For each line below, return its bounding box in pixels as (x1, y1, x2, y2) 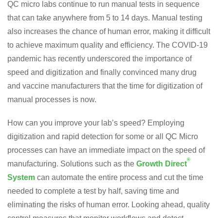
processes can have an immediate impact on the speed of (7, 145, 205, 154)
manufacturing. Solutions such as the (7, 159, 136, 168)
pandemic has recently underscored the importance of (7, 54, 192, 63)
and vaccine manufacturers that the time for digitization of (7, 81, 202, 90)
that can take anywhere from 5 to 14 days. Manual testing (7, 13, 202, 22)
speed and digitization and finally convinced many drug (7, 68, 197, 76)
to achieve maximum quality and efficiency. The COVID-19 (7, 40, 208, 49)
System (7, 173, 37, 182)
